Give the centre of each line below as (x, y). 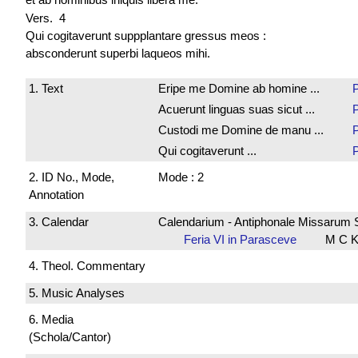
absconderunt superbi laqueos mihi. (118, 53)
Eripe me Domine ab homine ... (239, 88)
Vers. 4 (46, 18)
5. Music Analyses (77, 292)
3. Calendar (59, 221)
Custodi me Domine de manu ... (241, 129)
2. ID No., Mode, (72, 177)
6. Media (51, 320)
